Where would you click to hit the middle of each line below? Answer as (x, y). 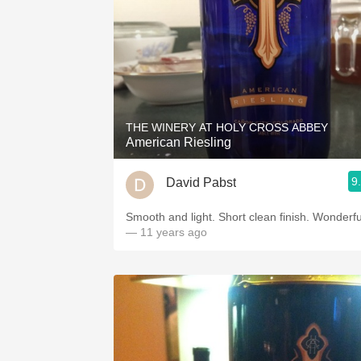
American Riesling (178, 142)
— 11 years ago (166, 232)
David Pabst (201, 182)
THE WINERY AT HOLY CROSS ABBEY (227, 127)
